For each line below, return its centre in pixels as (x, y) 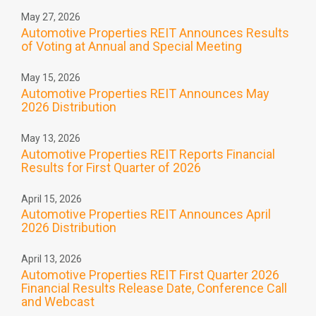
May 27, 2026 (51, 17)
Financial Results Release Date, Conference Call (154, 288)
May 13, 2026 (51, 138)
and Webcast (58, 302)
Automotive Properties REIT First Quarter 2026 (150, 275)
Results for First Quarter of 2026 (111, 167)
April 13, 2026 (51, 259)
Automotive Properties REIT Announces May (145, 93)
